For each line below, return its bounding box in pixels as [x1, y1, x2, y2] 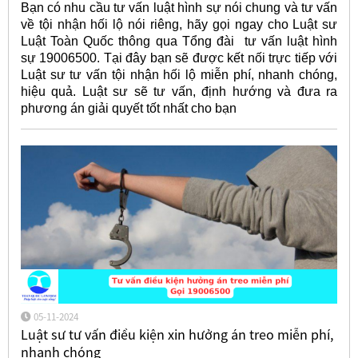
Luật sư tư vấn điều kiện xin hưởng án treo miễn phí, [20, 325, 333, 344]
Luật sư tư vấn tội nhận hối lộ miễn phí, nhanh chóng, [20, 68, 338, 82]
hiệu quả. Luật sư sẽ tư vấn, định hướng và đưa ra [20, 85, 338, 99]
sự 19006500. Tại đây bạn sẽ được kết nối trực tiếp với [20, 51, 338, 66]
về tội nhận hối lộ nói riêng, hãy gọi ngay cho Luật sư [20, 18, 338, 32]
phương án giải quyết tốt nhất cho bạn [20, 101, 237, 116]
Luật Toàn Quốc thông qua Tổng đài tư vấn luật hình [20, 34, 338, 49]
